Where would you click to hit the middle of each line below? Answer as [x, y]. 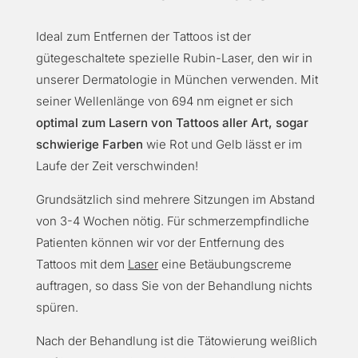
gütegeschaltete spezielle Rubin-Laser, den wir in [174, 58]
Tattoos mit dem [82, 264]
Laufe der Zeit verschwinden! [117, 166]
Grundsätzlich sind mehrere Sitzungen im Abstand [175, 199]
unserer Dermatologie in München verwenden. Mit [177, 80]
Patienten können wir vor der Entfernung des [160, 243]
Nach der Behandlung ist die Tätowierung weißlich [176, 341]
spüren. [57, 307]
